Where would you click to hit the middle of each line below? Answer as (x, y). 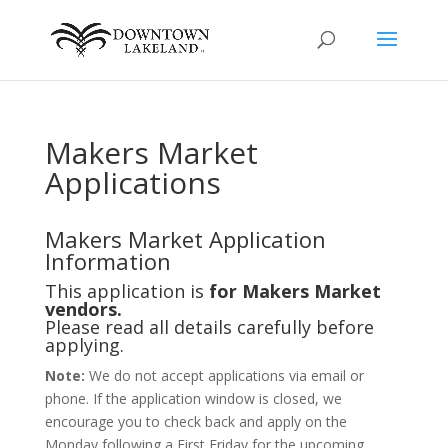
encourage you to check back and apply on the (195, 421)
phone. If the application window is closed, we (193, 398)
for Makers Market (294, 291)
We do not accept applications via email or (226, 375)
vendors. (83, 309)
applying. (84, 345)
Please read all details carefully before (209, 327)
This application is (126, 291)
